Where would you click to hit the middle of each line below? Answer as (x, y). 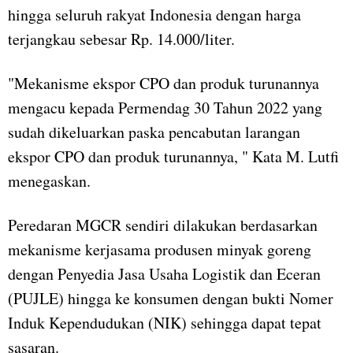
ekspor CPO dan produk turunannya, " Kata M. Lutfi (173, 157)
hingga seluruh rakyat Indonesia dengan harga (154, 15)
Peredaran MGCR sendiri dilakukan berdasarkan (163, 225)
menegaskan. (49, 181)
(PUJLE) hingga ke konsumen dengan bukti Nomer (171, 299)
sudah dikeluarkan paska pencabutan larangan (154, 132)
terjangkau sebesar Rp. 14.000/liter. (121, 39)
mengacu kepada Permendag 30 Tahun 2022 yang (165, 108)
